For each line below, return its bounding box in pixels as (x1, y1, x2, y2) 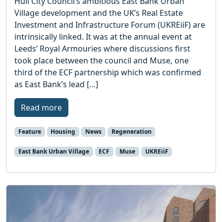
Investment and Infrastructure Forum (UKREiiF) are (14, 19, 205, 30)
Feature (18, 127, 41, 136)
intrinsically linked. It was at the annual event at (14, 31, 192, 42)
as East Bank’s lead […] (14, 78, 98, 90)
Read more (21, 102, 62, 113)
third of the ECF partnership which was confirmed (14, 66, 201, 78)
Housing (51, 127, 76, 136)
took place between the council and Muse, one (14, 55, 189, 66)
